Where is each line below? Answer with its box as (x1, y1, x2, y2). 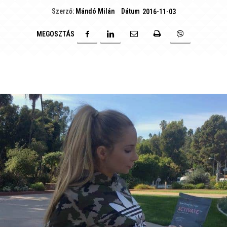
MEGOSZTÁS (36, 30, 74, 38)
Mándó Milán (75, 7, 115, 16)
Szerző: (51, 7, 74, 16)
